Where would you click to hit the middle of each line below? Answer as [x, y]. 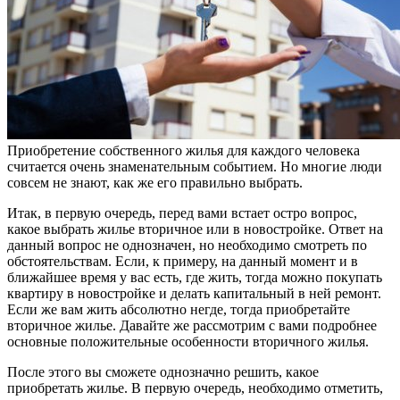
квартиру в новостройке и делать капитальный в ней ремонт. [194, 293]
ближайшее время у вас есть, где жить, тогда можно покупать [195, 277]
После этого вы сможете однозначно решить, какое [163, 371]
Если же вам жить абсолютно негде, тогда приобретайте [179, 309]
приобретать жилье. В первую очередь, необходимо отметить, [195, 387]
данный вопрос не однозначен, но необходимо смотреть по [187, 245]
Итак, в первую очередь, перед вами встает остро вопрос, [182, 212]
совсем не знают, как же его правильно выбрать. [155, 182]
